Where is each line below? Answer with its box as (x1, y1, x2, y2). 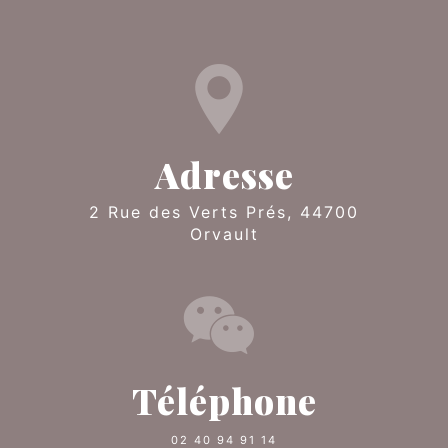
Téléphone (131, 376, 317, 424)
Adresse (154, 150, 294, 198)
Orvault (189, 223, 259, 244)
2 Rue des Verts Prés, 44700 (89, 201, 101, 222)
